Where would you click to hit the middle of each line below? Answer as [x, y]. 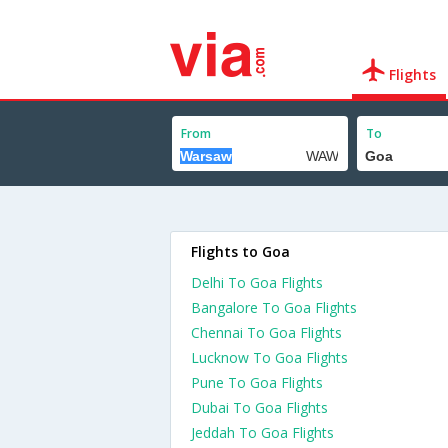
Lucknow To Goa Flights [269, 357]
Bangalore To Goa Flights [274, 307]
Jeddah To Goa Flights [262, 432]
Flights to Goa [240, 251]
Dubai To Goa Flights [259, 407]
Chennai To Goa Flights [266, 332]
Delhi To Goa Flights [257, 282]
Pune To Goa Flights [257, 382]
